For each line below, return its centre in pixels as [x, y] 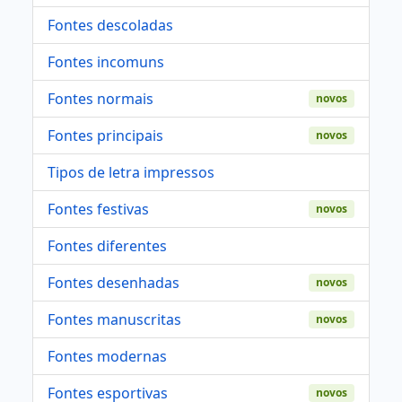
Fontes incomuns [106, 62]
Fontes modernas [107, 357]
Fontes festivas [98, 210]
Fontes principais [105, 136]
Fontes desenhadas [114, 283]
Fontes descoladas [110, 26]
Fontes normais [100, 99]
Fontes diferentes [107, 246]
